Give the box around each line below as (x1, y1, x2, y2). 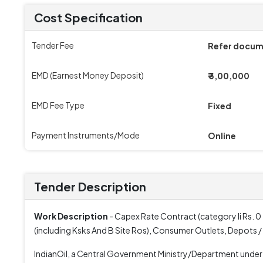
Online (208, 130, 236, 141)
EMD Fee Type (32, 100, 85, 110)
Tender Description (34, 179, 146, 194)
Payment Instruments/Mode (32, 130, 140, 140)
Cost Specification (34, 10, 143, 25)
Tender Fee (32, 40, 74, 50)
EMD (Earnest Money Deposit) (32, 70, 144, 80)
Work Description (34, 211, 108, 221)
